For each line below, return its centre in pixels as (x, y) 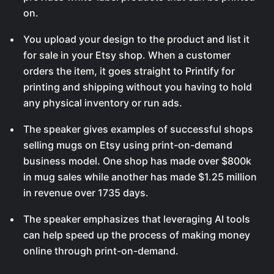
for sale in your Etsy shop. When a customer (127, 55)
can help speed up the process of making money (137, 235)
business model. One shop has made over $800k (137, 161)
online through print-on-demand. (101, 251)
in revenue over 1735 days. (86, 193)
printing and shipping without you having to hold (138, 87)
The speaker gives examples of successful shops (138, 129)
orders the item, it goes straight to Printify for (129, 71)
